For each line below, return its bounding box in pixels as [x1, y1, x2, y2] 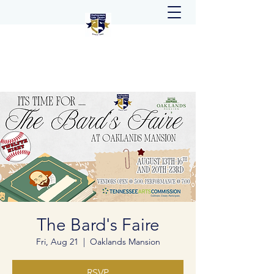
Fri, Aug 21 [35, 236, 78, 247]
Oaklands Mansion [89, 236, 160, 247]
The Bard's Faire [36, 215, 160, 235]
